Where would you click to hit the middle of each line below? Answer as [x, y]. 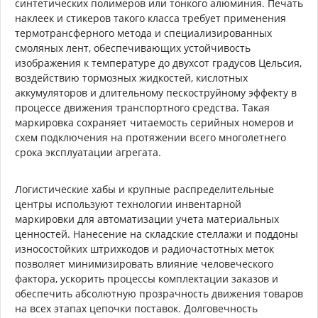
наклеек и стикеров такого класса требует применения [150, 18]
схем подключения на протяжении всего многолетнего [150, 137]
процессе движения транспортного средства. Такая [142, 107]
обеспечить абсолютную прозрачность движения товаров [159, 293]
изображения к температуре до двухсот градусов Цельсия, [158, 62]
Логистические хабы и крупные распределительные [144, 189]
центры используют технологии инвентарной [128, 204]
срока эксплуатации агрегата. [88, 152]
